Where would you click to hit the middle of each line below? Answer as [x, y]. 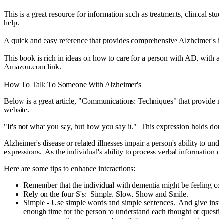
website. [17, 110]
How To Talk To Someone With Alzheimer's [73, 84]
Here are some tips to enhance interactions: [70, 168]
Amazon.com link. [33, 67]
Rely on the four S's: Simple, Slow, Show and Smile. [106, 194]
